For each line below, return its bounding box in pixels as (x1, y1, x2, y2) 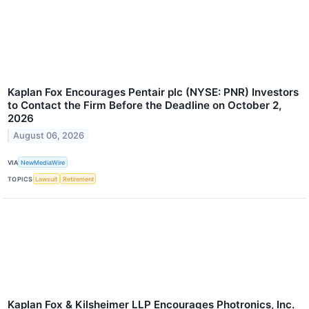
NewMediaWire (21, 158, 66, 166)
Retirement (62, 175, 94, 183)
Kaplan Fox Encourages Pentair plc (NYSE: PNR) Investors (8, 86, 299, 99)
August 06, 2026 (13, 130, 85, 141)
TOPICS (8, 175, 33, 183)
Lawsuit (35, 175, 58, 183)
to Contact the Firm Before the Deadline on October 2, (8, 99, 281, 112)
